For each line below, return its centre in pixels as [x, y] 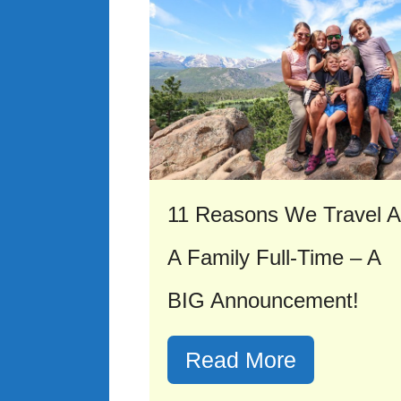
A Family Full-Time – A [274, 258]
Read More [241, 360]
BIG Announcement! [263, 301]
